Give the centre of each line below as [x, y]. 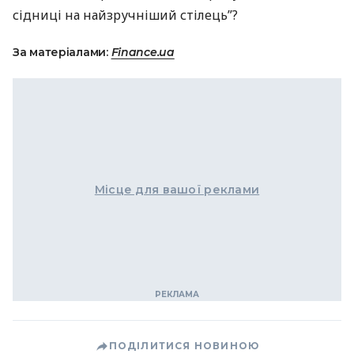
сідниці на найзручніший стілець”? [125, 15]
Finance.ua [143, 52]
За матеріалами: [62, 52]
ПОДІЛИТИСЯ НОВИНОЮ [184, 346]
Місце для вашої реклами [177, 190]
